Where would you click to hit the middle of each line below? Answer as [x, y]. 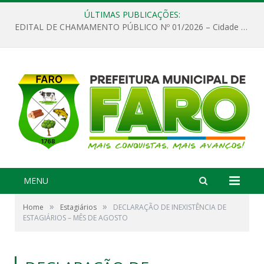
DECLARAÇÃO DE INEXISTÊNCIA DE [170, 207]
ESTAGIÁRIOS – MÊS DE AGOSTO [75, 217]
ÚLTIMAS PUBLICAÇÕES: [132, 14]
